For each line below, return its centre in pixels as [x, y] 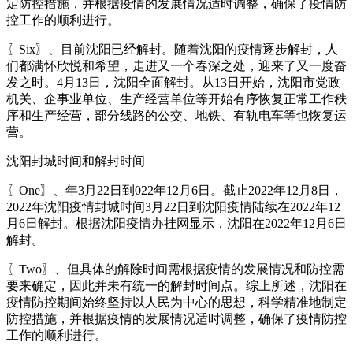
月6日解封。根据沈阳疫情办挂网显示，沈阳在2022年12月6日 [176, 223]
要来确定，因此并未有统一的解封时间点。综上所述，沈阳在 [176, 285]
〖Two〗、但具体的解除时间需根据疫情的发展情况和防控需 [175, 269]
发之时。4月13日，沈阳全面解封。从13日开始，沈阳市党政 [173, 82]
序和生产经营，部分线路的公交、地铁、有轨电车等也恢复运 [176, 115]
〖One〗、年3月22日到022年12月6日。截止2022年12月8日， [175, 190]
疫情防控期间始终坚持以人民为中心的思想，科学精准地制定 [176, 302]
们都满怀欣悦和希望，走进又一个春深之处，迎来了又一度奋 [176, 65]
